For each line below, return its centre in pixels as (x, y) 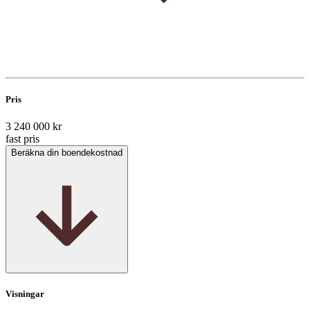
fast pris (22, 138)
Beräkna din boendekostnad (67, 152)
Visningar (25, 293)
